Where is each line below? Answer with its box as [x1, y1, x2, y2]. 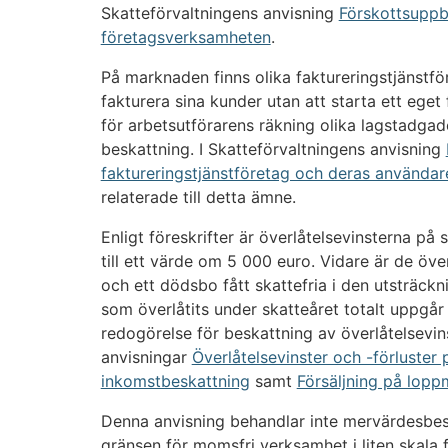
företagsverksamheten [100, 26, 271, 47]
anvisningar [100, 346, 192, 367]
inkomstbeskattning [100, 370, 250, 391]
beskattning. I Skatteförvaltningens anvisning [100, 138, 446, 159]
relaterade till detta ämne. [100, 186, 296, 207]
